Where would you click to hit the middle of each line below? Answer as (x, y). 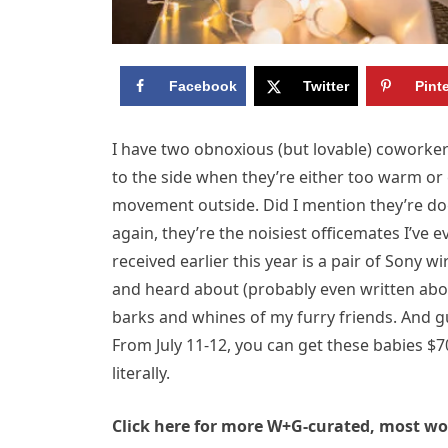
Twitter (325, 86)
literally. (141, 373)
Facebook (202, 86)
